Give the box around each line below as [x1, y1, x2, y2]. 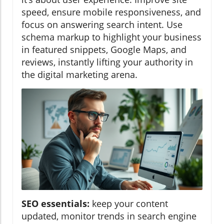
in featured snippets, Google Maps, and [21, 43, 186, 55]
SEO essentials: [21, 197, 89, 210]
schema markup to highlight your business [21, 30, 201, 43]
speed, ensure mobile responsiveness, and [21, 5, 201, 18]
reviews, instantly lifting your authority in [21, 55, 193, 68]
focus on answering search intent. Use [21, 18, 182, 30]
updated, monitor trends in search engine [21, 210, 196, 222]
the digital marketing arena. [21, 68, 137, 80]
